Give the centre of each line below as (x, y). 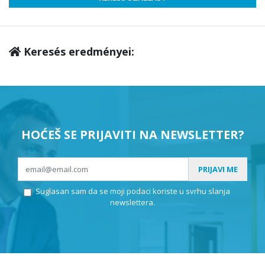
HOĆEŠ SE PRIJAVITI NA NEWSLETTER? (132, 135)
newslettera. (132, 203)
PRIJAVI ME (218, 169)
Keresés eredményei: (77, 52)
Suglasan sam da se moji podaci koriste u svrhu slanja (132, 191)
